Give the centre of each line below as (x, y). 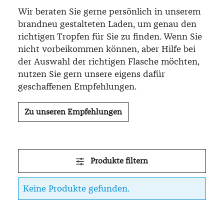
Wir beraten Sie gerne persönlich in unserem (109, 11)
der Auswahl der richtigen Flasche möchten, (109, 61)
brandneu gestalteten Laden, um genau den (107, 24)
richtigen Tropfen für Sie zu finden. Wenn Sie (110, 36)
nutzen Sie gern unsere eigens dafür (91, 74)
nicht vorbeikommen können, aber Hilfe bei (107, 49)
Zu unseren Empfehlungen (73, 111)
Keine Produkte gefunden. (76, 188)
